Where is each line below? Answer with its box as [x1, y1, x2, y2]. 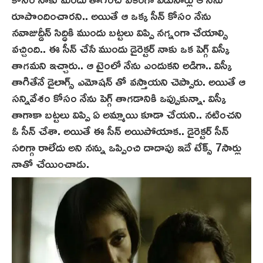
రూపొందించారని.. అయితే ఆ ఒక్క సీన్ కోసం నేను [12, 4, 211, 27]
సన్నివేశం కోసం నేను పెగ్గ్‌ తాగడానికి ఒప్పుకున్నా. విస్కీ [12, 86, 226, 109]
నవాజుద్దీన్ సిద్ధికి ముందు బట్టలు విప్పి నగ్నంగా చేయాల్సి [12, 21, 228, 43]
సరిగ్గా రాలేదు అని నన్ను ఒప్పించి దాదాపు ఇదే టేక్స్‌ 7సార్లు [12, 136, 241, 159]
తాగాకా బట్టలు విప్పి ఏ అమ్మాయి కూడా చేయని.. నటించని [12, 103, 242, 126]
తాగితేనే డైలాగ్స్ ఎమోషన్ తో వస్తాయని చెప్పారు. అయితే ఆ [12, 70, 245, 93]
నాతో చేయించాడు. [12, 152, 89, 175]
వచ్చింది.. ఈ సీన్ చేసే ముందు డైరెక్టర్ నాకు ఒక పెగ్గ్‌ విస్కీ [12, 37, 230, 60]
